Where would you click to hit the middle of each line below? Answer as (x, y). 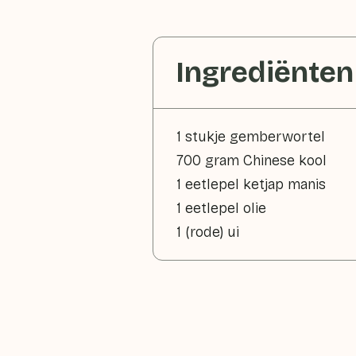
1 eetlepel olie (221, 208)
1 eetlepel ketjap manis (251, 184)
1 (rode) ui (208, 232)
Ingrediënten (265, 73)
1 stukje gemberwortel (251, 137)
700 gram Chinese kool (252, 161)
